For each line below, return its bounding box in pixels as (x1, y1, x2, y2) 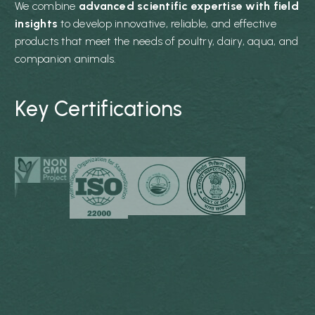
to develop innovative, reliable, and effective (58, 16, 276, 30)
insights (15, 16, 58, 30)
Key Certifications (15, 95, 183, 122)
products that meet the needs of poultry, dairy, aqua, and (15, 34, 299, 48)
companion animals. (15, 51, 117, 65)
